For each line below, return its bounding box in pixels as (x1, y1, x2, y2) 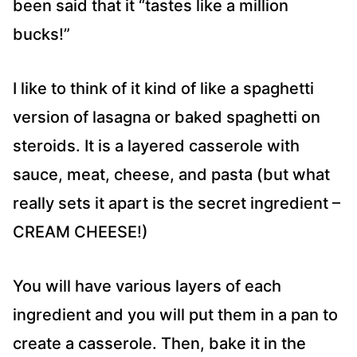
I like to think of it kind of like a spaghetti (13, 79, 314, 99)
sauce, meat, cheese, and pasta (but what (13, 165, 330, 185)
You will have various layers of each (13, 277, 281, 296)
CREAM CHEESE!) (13, 222, 148, 242)
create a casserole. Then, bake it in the (13, 334, 306, 354)
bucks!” (13, 25, 70, 45)
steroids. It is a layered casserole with (13, 136, 300, 156)
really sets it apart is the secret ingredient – (13, 194, 340, 214)
